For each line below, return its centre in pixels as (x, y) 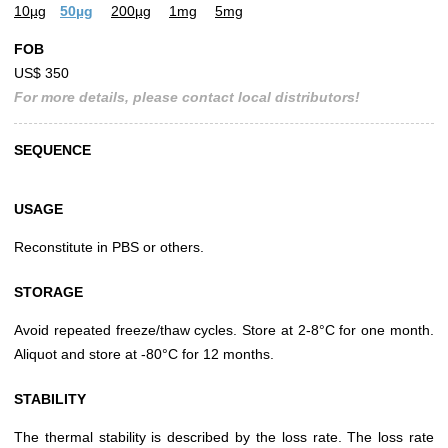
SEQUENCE (52, 150)
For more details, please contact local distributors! (187, 97)
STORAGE (48, 292)
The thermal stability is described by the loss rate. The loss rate (224, 437)
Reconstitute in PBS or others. (109, 247)
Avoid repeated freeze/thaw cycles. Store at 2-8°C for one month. (224, 330)
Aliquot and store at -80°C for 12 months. (144, 354)
